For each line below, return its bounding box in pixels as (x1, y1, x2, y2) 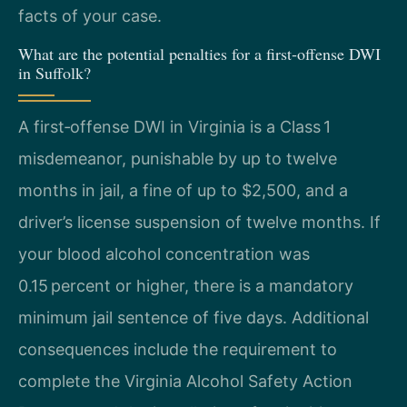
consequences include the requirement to (18, 340, 337, 360)
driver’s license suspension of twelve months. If (18, 213, 381, 233)
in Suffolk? (18, 62, 91, 84)
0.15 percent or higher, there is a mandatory (18, 276, 353, 296)
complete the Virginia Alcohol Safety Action (18, 372, 352, 392)
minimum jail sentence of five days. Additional (18, 308, 369, 328)
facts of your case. (18, 5, 162, 25)
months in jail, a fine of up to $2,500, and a (18, 181, 348, 201)
